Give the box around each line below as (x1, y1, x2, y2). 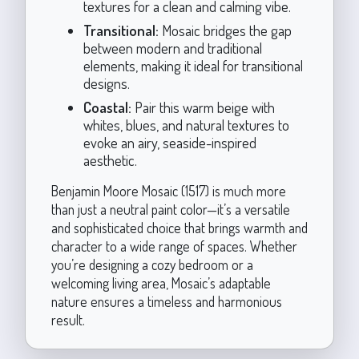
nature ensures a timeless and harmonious (50, 292, 282, 310)
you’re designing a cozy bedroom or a (50, 255, 253, 273)
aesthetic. (83, 150, 137, 169)
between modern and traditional (83, 38, 262, 57)
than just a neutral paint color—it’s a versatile (50, 200, 290, 218)
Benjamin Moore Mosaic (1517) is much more (50, 181, 286, 200)
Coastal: (83, 97, 131, 116)
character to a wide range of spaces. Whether (50, 236, 297, 255)
